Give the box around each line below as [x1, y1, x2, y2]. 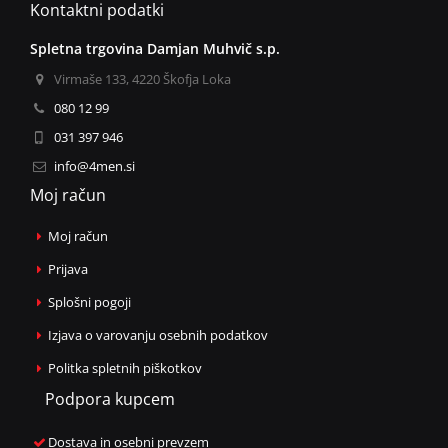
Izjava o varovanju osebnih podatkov [48, 325, 269, 344]
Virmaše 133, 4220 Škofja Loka [54, 69, 232, 88]
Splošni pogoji [48, 292, 132, 311]
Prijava [48, 259, 89, 278]
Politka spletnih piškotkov [48, 358, 203, 377]
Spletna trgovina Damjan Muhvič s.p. [30, 38, 280, 58]
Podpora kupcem [45, 387, 175, 410]
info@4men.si [54, 156, 136, 175]
